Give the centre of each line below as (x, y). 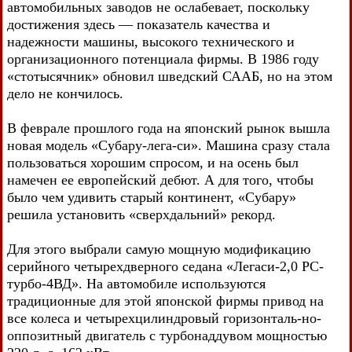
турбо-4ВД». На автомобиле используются (136, 284)
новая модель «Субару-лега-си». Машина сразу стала (169, 145)
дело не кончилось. (65, 93)
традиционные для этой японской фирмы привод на (165, 301)
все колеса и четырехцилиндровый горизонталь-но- (164, 318)
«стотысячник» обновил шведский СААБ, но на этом (170, 76)
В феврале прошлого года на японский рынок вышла (169, 128)
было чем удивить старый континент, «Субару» (152, 197)
